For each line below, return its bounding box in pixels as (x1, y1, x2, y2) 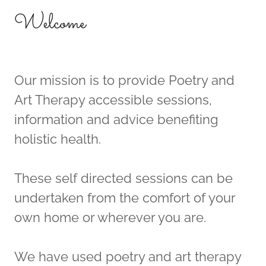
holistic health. (14, 131, 101, 147)
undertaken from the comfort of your (14, 190, 235, 206)
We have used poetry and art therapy (14, 249, 241, 265)
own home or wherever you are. (14, 210, 206, 226)
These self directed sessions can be (14, 170, 233, 186)
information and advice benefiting (14, 112, 218, 128)
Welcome (14, 8, 85, 40)
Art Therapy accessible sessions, (14, 92, 212, 108)
